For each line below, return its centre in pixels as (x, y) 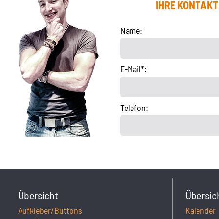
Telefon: (134, 108)
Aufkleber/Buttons (50, 210)
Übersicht (38, 195)
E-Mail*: (133, 69)
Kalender (201, 210)
